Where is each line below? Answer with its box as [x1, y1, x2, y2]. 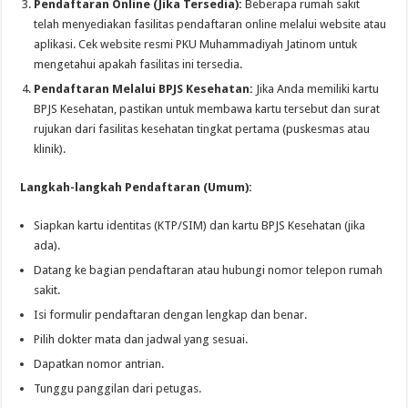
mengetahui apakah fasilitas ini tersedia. [34, 56, 243, 71]
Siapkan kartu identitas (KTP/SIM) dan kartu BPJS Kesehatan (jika [34, 218, 366, 232]
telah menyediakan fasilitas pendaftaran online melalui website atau [34, 16, 387, 31]
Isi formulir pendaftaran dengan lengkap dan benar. [34, 307, 308, 321]
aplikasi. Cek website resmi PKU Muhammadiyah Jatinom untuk [34, 36, 358, 51]
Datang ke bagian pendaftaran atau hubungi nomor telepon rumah [34, 262, 383, 277]
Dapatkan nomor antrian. [34, 356, 165, 371]
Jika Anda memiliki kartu [253, 81, 380, 96]
